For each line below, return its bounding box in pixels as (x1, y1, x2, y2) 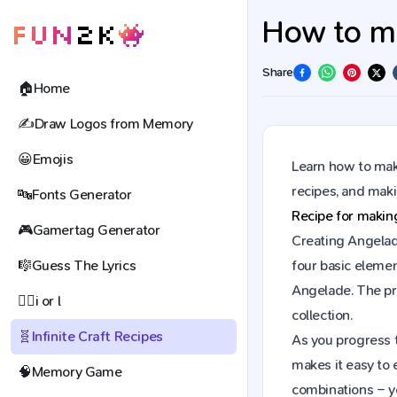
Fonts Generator (31, 186, 132, 203)
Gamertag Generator (32, 222, 160, 238)
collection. (292, 307, 353, 323)
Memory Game (31, 363, 122, 380)
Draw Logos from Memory (34, 115, 193, 132)
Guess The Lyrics (31, 257, 136, 274)
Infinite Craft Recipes (31, 328, 163, 345)
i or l (35, 292, 61, 309)
